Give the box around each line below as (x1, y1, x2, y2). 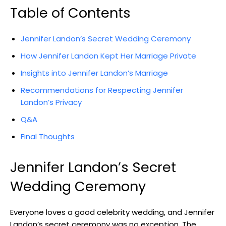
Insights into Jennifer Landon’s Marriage (21, 68, 168, 79)
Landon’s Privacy (21, 97, 82, 108)
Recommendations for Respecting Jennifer (21, 85, 183, 96)
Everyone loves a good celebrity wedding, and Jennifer (10, 207, 214, 218)
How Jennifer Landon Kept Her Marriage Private (21, 50, 196, 62)
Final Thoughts (21, 131, 75, 142)
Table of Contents (10, 4, 131, 23)
